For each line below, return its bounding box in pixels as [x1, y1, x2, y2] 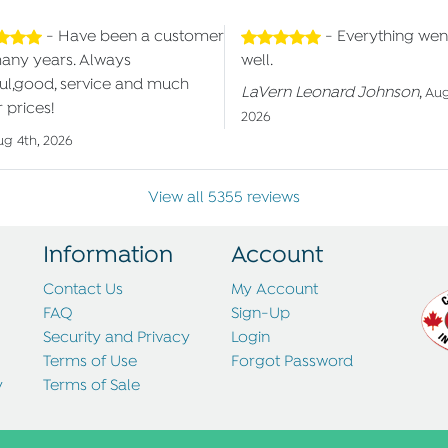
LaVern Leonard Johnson [241, 83, 419, 104]
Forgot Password [230, 352, 353, 373]
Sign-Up [230, 304, 290, 325]
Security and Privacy [42, 328, 190, 349]
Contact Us [42, 280, 123, 301]
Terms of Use [42, 352, 137, 373]
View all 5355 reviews [148, 188, 300, 209]
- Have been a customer [42, 27, 224, 48]
